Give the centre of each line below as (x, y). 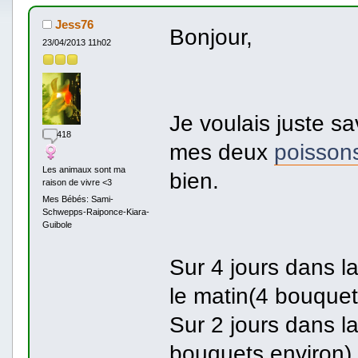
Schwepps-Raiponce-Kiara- (95, 212)
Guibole (57, 225)
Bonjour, (211, 36)
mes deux (221, 151)
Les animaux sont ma (84, 169)
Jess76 (73, 25)
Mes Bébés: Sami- (78, 199)
